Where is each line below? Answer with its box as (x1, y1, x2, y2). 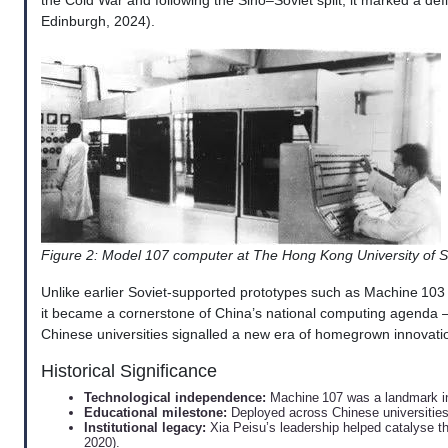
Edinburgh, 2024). (41, 13, 155, 30)
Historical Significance (41, 361, 217, 382)
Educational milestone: (83, 405, 227, 421)
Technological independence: (83, 390, 266, 406)
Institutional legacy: (83, 420, 206, 436)
